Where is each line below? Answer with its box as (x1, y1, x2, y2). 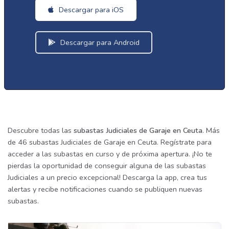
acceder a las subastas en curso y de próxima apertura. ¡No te (8, 149, 212, 159)
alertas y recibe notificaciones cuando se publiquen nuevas (8, 184, 202, 194)
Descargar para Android (58, 37, 140, 48)
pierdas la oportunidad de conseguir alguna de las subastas (8, 161, 206, 171)
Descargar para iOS (57, 5, 124, 15)
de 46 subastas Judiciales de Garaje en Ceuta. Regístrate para (8, 137, 212, 147)
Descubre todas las (8, 125, 74, 135)
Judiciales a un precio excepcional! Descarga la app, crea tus (8, 172, 207, 182)
